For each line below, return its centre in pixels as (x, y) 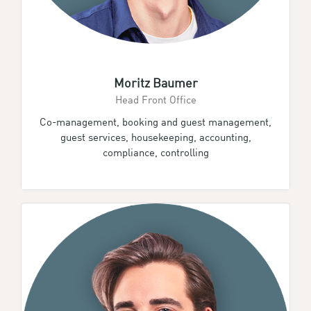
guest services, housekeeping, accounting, (155, 137)
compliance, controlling (155, 152)
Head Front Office (155, 99)
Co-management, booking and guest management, (155, 121)
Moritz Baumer (155, 83)
